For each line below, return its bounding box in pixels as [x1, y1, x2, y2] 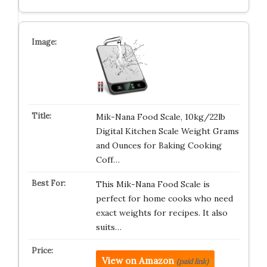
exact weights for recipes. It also [95, 207, 228, 218]
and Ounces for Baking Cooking [95, 140, 222, 151]
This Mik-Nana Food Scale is [95, 179, 210, 190]
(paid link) [176, 257, 209, 266]
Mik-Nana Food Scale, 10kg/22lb [95, 111, 225, 122]
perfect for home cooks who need [95, 193, 233, 204]
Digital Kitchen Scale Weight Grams [95, 126, 239, 136]
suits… [95, 222, 122, 232]
